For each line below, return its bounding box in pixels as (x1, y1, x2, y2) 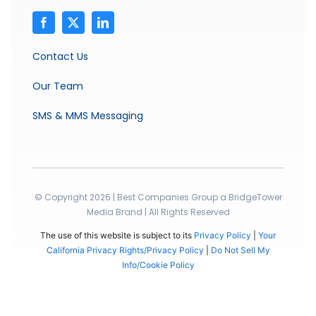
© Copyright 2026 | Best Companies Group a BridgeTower (34, 191, 282, 204)
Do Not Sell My (210, 245, 270, 256)
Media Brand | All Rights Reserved (86, 206, 230, 219)
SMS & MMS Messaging (32, 109, 143, 123)
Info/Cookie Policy (121, 260, 195, 271)
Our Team (32, 79, 83, 94)
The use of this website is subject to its (40, 230, 194, 241)
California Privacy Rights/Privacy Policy (46, 245, 204, 256)
